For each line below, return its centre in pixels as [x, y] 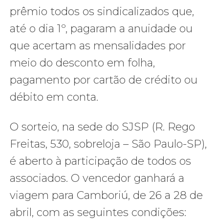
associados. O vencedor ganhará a [97, 178]
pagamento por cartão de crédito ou [104, 80]
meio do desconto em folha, [82, 63]
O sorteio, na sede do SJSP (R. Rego [102, 127]
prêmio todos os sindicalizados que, [102, 11]
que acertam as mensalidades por [98, 45]
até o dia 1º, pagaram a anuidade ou [101, 28]
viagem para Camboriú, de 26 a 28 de [106, 195]
